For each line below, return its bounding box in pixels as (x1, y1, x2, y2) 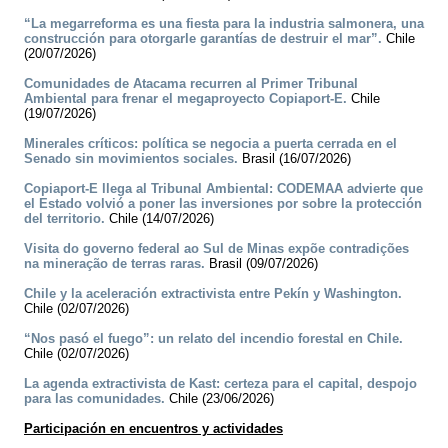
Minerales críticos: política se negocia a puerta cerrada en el (24, 136, 397, 152)
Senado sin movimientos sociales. (24, 151, 238, 167)
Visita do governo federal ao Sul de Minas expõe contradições (24, 241, 409, 257)
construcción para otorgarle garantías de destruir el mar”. (24, 31, 382, 47)
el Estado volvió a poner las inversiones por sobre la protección (24, 196, 422, 212)
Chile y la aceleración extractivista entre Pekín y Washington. (24, 286, 402, 302)
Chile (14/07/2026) (105, 211, 214, 227)
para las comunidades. (24, 391, 165, 407)
